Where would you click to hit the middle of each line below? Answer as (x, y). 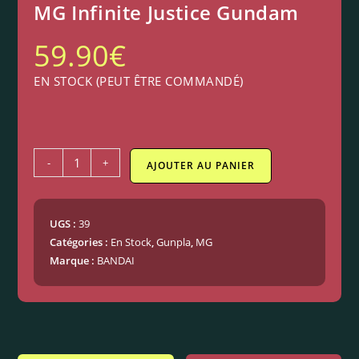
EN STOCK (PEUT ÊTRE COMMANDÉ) (139, 81)
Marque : (74, 261)
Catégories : (81, 242)
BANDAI (116, 261)
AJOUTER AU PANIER (201, 166)
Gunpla (174, 242)
